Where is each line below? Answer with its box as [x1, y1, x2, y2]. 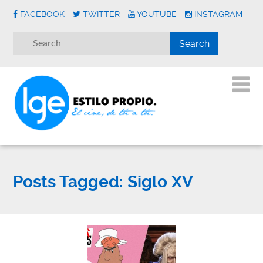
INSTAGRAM [194, 9, 243, 19]
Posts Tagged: [13, 172, 124, 192]
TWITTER [83, 9, 120, 19]
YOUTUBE [137, 9, 177, 19]
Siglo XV [123, 172, 194, 192]
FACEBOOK [20, 9, 65, 19]
